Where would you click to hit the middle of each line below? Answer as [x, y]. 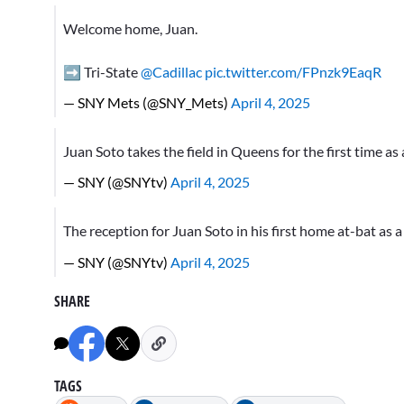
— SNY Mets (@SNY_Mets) [147, 103]
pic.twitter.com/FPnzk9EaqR [293, 72]
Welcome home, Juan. [130, 29]
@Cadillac [171, 72]
